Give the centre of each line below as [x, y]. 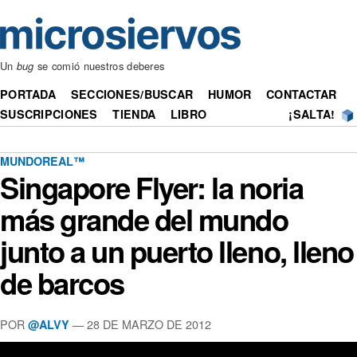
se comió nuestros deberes [99, 66]
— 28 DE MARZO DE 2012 [140, 324]
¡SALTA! [312, 114]
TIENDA [134, 114]
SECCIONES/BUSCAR [132, 94]
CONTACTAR [302, 94]
